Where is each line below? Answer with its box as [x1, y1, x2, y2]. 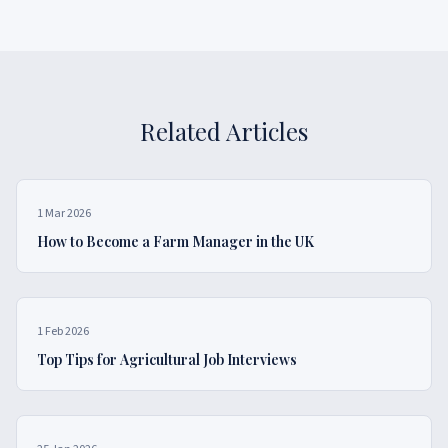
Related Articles [140, 115, 308, 147]
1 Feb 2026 [37, 323, 89, 340]
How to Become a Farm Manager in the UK [37, 232, 314, 251]
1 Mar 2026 [37, 205, 91, 222]
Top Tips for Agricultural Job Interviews [37, 350, 297, 369]
